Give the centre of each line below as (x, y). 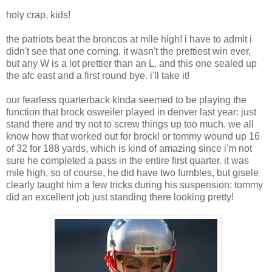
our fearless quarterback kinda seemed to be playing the (126, 100)
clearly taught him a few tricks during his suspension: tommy (134, 185)
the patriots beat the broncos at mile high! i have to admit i (129, 39)
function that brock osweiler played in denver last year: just (131, 112)
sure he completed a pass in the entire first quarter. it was (127, 160)
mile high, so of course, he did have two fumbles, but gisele (132, 172)
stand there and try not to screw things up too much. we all (130, 124)
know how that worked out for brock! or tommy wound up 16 (133, 136)
